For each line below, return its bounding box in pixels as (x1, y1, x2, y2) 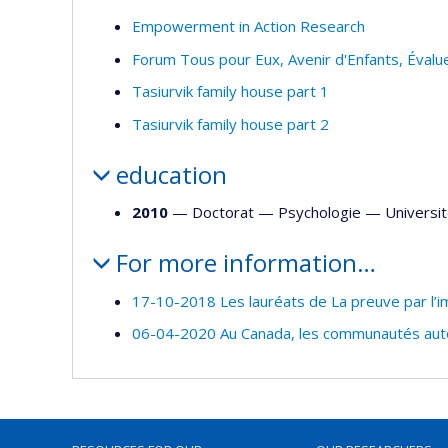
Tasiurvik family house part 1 (132, 81, 329, 101)
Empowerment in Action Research (132, 16, 365, 36)
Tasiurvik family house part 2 (132, 113, 329, 134)
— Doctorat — (168, 202, 278, 222)
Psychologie (278, 202, 361, 222)
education (115, 157, 227, 191)
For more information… (115, 246, 376, 279)
